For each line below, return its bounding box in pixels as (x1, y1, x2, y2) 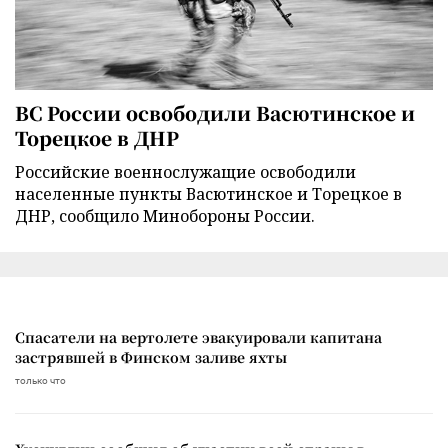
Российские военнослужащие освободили (15, 160, 356, 183)
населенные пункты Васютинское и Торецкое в (15, 182, 402, 205)
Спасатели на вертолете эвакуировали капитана (15, 326, 382, 347)
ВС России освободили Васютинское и (15, 98, 415, 126)
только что (15, 374, 66, 386)
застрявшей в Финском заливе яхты (15, 346, 287, 367)
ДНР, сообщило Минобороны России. (15, 204, 315, 227)
